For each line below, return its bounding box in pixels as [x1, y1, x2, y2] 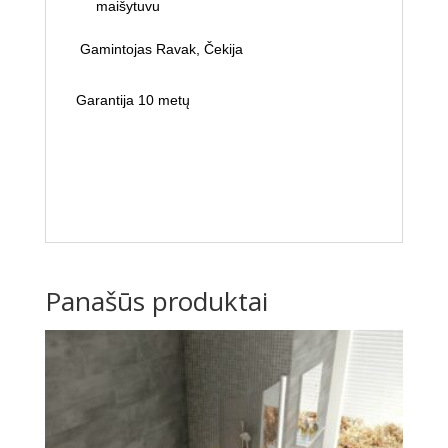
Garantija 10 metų [75, 91, 190, 108]
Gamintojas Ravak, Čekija [79, 40, 243, 57]
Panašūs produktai [44, 282, 268, 319]
